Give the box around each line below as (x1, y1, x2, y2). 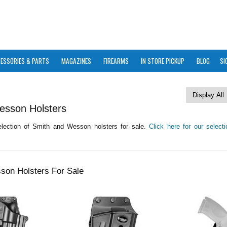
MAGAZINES (61, 56, 91, 66)
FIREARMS (103, 56, 129, 66)
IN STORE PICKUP (141, 56, 184, 66)
